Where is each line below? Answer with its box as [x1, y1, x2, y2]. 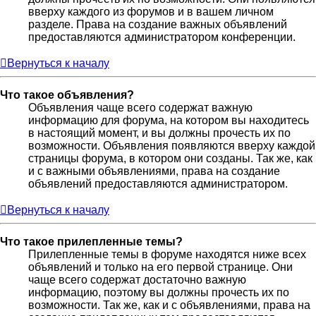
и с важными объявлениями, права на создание [28, 164, 280, 177]
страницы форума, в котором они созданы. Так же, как [28, 152, 312, 164]
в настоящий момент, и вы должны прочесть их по [28, 126, 291, 139]
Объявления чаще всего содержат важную [28, 101, 253, 114]
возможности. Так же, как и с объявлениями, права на [28, 298, 310, 311]
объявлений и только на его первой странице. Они [28, 260, 293, 273]
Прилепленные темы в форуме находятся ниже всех [28, 248, 306, 260]
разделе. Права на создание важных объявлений [28, 18, 287, 30]
